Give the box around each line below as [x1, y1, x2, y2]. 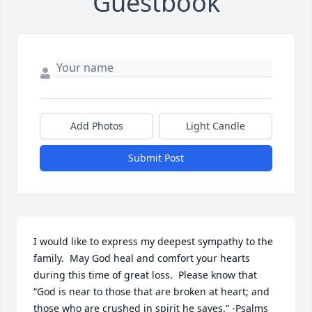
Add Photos [70, 119, 123, 132]
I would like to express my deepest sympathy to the [33, 235, 273, 248]
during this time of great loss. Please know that [33, 268, 257, 281]
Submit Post [128, 151, 184, 164]
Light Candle [186, 119, 245, 132]
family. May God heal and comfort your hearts [33, 251, 250, 265]
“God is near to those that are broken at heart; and [33, 285, 270, 298]
